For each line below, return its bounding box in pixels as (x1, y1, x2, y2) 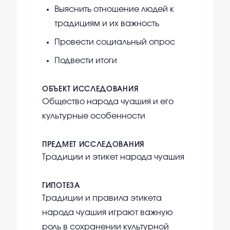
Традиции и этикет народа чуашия (42, 153, 184, 162)
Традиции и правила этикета (42, 194, 162, 203)
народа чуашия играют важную (42, 208, 173, 217)
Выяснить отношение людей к (54, 5, 174, 14)
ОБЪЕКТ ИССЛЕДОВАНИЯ (42, 86, 139, 93)
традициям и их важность (54, 20, 159, 28)
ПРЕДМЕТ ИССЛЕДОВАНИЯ (42, 141, 144, 149)
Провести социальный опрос (54, 38, 175, 47)
